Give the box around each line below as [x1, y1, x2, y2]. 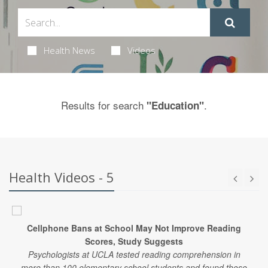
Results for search [61, 98, 147, 112]
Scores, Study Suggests [85, 235, 183, 247]
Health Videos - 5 [9, 168, 114, 186]
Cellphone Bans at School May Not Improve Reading [27, 222, 241, 234]
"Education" [147, 98, 204, 112]
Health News [43, 44, 95, 56]
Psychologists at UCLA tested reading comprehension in [28, 248, 240, 260]
